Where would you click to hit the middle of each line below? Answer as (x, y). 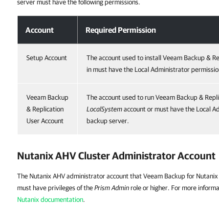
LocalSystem (104, 109)
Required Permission (121, 30)
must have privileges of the (56, 188)
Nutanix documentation (50, 199)
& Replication (45, 109)
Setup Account (47, 58)
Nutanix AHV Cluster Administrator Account (116, 155)
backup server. (108, 121)
